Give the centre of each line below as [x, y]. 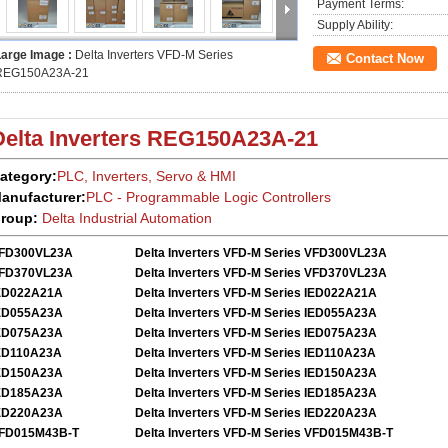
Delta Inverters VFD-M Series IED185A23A [256, 393]
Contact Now [385, 58]
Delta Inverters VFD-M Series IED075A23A [256, 333]
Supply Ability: [355, 25]
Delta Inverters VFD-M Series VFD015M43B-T [264, 433]
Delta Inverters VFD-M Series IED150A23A [256, 373]
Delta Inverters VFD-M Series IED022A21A [256, 293]
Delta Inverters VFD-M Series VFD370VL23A [261, 273]
